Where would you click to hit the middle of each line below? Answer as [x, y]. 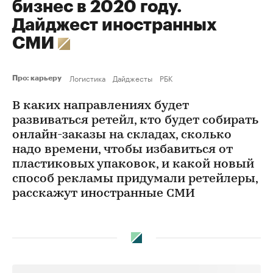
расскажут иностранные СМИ [104, 194]
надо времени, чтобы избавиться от [122, 150]
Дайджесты [133, 78]
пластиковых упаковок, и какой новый [133, 165]
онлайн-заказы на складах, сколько [122, 135]
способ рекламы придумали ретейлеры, [135, 179]
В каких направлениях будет [101, 106]
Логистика [87, 78]
